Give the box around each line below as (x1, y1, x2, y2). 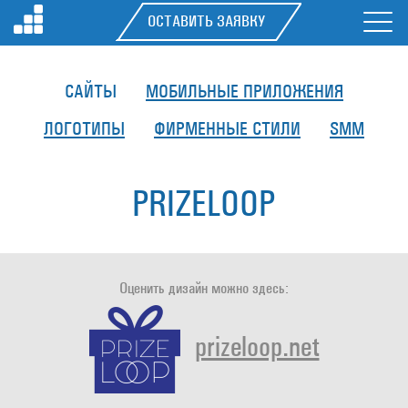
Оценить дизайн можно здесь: (119, 279, 289, 298)
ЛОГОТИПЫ (44, 117, 125, 140)
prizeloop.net (194, 329, 320, 364)
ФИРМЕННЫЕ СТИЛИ (154, 117, 301, 140)
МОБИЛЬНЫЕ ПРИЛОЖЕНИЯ (146, 80, 343, 103)
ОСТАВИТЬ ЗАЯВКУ (147, 12, 265, 31)
